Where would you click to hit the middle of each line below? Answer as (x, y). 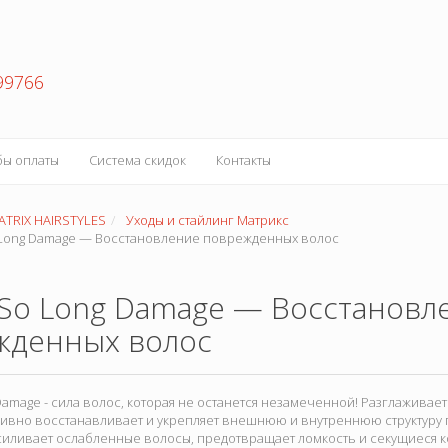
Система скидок (137, 160)
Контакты (243, 160)
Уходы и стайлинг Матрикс (207, 220)
